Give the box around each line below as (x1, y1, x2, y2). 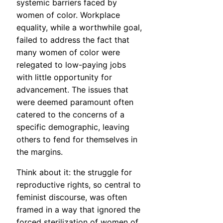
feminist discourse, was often (16, 192, 127, 203)
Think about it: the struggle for (16, 167, 132, 178)
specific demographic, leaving (16, 122, 129, 132)
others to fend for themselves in (16, 134, 137, 145)
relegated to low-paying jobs (16, 60, 126, 70)
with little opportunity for (16, 72, 112, 83)
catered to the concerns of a (16, 110, 124, 120)
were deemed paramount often (16, 97, 133, 108)
